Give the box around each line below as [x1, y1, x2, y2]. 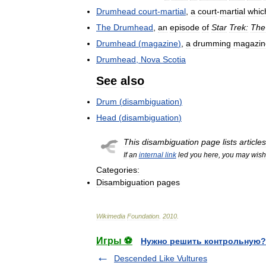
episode [170, 23, 199, 32]
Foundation [127, 213, 159, 220]
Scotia [163, 55, 186, 64]
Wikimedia [96, 213, 125, 220]
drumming [193, 39, 231, 48]
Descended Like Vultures [114, 254, 207, 263]
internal [138, 151, 163, 159]
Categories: [96, 165, 140, 175]
